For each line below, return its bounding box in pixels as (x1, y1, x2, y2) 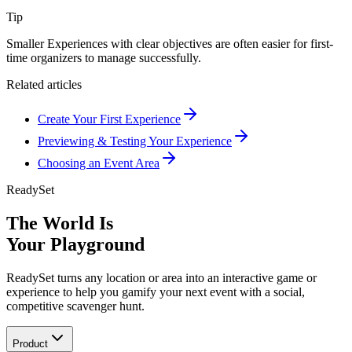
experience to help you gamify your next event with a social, (6, 284, 305, 299)
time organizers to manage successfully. (6, 51, 201, 65)
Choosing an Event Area (38, 156, 159, 170)
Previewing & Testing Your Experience (38, 134, 232, 148)
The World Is (6, 213, 113, 234)
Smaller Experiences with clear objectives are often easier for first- (6, 37, 333, 51)
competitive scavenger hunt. (6, 299, 145, 313)
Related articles (6, 78, 82, 92)
